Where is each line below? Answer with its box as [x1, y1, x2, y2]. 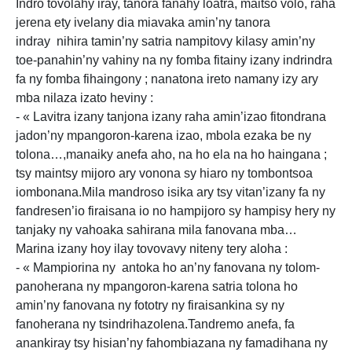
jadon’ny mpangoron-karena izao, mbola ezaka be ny [16, 129, 311, 142]
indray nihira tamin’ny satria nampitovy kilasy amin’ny [16, 35, 315, 48]
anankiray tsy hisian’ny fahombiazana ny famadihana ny [16, 336, 328, 350]
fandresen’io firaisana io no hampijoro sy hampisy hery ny [16, 204, 335, 218]
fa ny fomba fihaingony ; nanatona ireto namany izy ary [16, 72, 318, 86]
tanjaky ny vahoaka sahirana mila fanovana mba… [16, 223, 297, 236]
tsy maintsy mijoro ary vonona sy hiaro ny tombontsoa [16, 167, 313, 180]
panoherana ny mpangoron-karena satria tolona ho [16, 280, 298, 293]
